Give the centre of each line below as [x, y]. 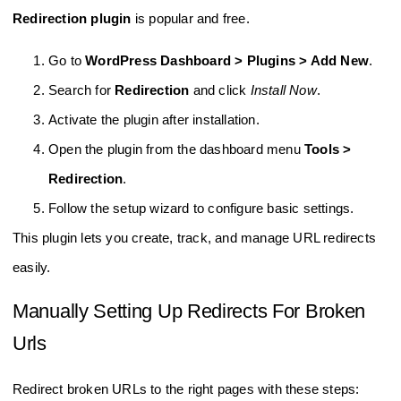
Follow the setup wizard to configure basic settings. [201, 209]
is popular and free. [190, 18]
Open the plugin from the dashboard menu [176, 149]
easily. [32, 268]
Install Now [283, 90]
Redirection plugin [72, 18]
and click [220, 90]
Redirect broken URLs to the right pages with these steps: [186, 388]
